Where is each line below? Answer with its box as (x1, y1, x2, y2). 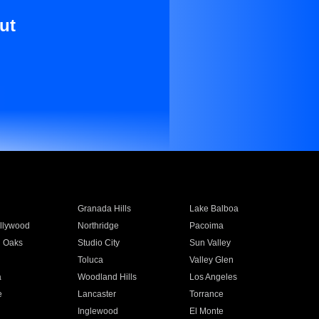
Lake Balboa (189, 204, 239, 214)
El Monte (189, 306, 224, 316)
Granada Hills (77, 204, 131, 214)
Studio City (77, 238, 120, 248)
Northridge (77, 221, 119, 231)
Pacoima (189, 221, 224, 231)
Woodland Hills (77, 272, 137, 282)
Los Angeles (189, 272, 238, 282)
